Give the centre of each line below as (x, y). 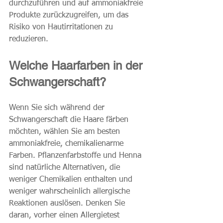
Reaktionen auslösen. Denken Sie (68, 204)
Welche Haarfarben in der (77, 66)
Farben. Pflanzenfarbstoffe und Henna (76, 156)
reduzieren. (29, 40)
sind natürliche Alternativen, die (66, 168)
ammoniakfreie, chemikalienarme (67, 144)
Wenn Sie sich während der (58, 108)
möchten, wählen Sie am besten (66, 132)
